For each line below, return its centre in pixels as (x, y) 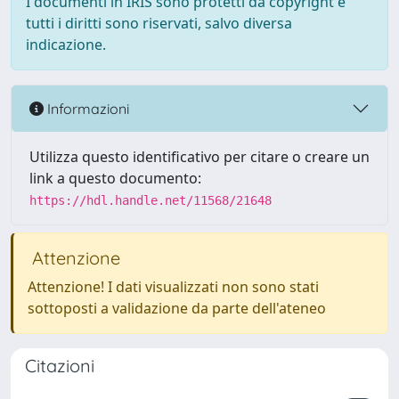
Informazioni (86, 108)
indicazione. (66, 45)
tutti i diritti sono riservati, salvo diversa (159, 23)
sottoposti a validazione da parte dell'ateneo (177, 308)
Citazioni (60, 366)
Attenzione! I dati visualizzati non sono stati (173, 287)
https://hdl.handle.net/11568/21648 (151, 200)
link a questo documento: (115, 178)
